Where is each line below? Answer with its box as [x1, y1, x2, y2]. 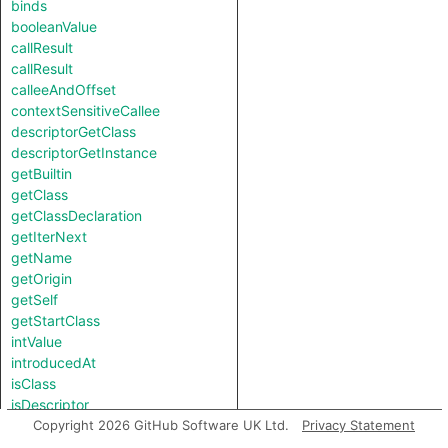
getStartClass [11, 312, 100, 329]
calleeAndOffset [11, 81, 116, 98]
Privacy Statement [302, 417, 415, 433]
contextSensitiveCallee [11, 102, 160, 119]
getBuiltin [11, 165, 72, 182]
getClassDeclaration [11, 207, 142, 224]
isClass [11, 375, 56, 392]
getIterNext [11, 228, 87, 245]
